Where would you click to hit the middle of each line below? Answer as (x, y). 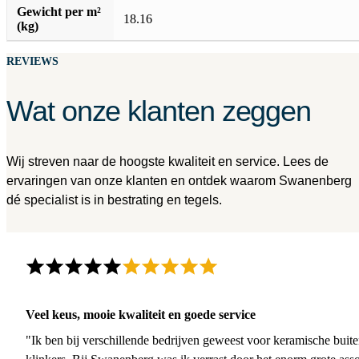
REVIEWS (32, 62)
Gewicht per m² (59, 12)
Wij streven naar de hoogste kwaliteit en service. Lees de (167, 161)
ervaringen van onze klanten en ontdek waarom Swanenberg (179, 180)
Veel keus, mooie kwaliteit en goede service (141, 314)
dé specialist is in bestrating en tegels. (114, 200)
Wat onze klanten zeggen (159, 111)
